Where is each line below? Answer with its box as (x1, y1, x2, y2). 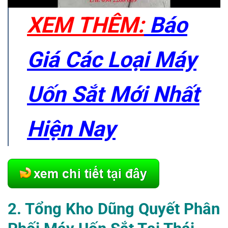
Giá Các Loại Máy (27, 47, 196, 73)
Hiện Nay (27, 116, 116, 142)
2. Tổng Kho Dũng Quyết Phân (8, 199, 220, 218)
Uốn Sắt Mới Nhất (27, 81, 199, 107)
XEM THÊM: (27, 12, 144, 38)
